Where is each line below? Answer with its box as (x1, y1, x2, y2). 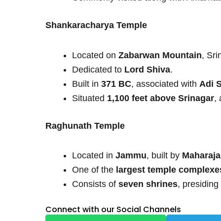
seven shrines (118, 179, 178, 189)
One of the (72, 165, 116, 175)
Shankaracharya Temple (45, 20, 147, 31)
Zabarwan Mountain (118, 50, 202, 60)
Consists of (72, 179, 118, 189)
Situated (72, 93, 107, 103)
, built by (147, 150, 182, 161)
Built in (72, 78, 101, 89)
